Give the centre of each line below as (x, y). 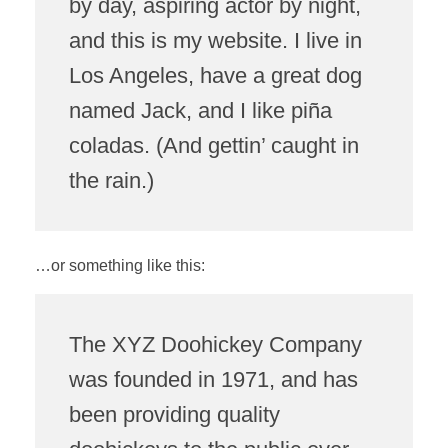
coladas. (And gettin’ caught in (213, 145)
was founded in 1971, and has (213, 380)
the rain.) (111, 180)
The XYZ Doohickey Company (215, 345)
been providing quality (174, 415)
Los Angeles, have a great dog (215, 75)
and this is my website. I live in (215, 40)
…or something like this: (120, 265)
